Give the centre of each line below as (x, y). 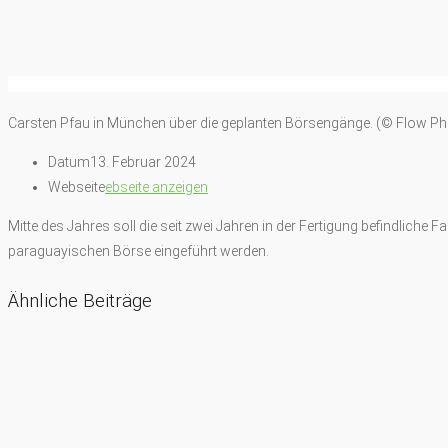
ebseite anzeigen (156, 186)
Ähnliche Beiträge (80, 300)
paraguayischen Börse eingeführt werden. (138, 250)
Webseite (76, 186)
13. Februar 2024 (143, 161)
